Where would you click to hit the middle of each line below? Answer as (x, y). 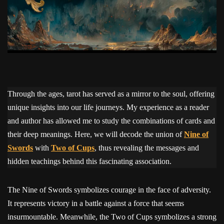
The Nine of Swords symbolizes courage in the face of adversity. (109, 189)
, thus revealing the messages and (147, 147)
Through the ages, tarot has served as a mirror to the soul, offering (111, 93)
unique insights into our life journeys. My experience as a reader (108, 107)
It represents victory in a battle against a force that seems (96, 203)
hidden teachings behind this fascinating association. (89, 161)
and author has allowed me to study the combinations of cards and (111, 120)
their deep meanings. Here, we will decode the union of (96, 134)
